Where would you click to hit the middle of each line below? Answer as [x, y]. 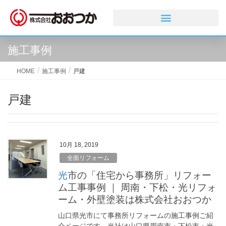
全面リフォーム [88, 158]
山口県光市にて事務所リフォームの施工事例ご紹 [136, 216]
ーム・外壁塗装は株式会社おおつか [135, 199]
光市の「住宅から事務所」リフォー [63, 175]
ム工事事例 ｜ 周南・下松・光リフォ [137, 187]
